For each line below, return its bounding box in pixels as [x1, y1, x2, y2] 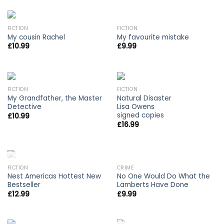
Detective [7, 102, 41, 112]
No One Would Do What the [116, 171, 210, 181]
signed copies [116, 110, 164, 120]
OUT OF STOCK [27, 162, 87, 174]
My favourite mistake [116, 32, 189, 42]
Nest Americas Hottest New [7, 171, 101, 181]
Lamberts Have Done [116, 180, 188, 190]
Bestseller [7, 180, 40, 190]
